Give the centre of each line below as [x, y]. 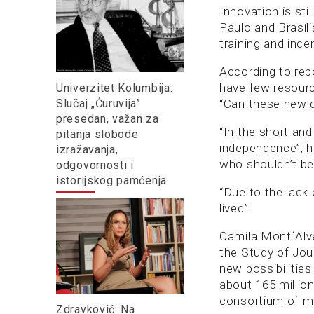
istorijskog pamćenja [111, 180]
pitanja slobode [97, 134]
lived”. [235, 209]
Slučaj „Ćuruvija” [98, 103]
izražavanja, [87, 149]
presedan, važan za [108, 118]
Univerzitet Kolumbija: [115, 88]
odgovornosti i [95, 165]
